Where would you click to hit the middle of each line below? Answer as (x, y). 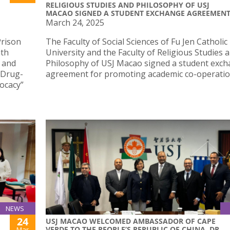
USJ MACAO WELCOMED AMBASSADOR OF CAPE (131, 221)
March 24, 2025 (75, 22)
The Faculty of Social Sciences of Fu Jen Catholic (137, 41)
